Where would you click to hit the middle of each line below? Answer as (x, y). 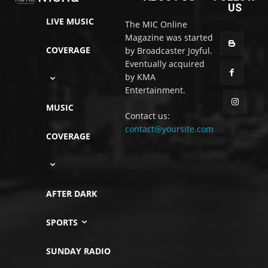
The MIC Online (156, 24)
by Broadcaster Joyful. (169, 50)
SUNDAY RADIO (78, 251)
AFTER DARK (71, 193)
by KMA (140, 77)
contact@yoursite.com (169, 129)
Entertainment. (155, 90)
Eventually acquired (165, 63)
